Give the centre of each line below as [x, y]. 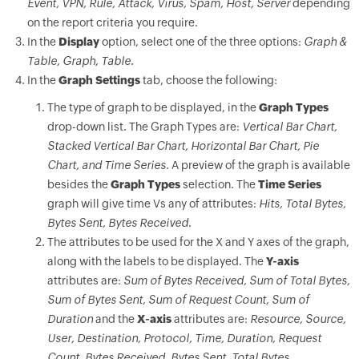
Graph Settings [99, 80]
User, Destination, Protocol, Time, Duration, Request [184, 338]
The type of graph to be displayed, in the [153, 107]
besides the [79, 184]
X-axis [154, 319]
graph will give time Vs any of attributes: [153, 204]
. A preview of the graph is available [258, 165]
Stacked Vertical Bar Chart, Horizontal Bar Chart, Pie [183, 146]
